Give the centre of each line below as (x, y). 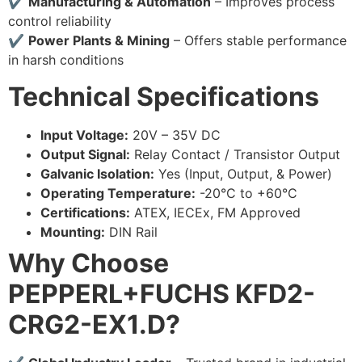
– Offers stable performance (258, 41)
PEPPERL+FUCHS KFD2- (162, 293)
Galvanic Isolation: (97, 173)
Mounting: (73, 232)
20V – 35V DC (175, 135)
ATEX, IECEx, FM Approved (215, 212)
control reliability (60, 21)
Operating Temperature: (118, 193)
